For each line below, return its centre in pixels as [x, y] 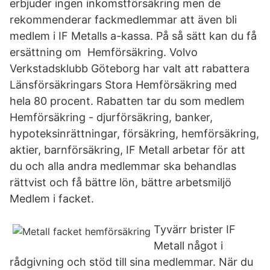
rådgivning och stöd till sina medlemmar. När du [131, 262]
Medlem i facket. [52, 199]
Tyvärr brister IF [195, 229]
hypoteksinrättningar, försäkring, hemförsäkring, [134, 133]
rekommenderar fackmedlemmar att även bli [123, 20]
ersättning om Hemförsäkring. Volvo [104, 52]
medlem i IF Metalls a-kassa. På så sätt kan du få [133, 36]
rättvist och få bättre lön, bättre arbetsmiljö [121, 182]
